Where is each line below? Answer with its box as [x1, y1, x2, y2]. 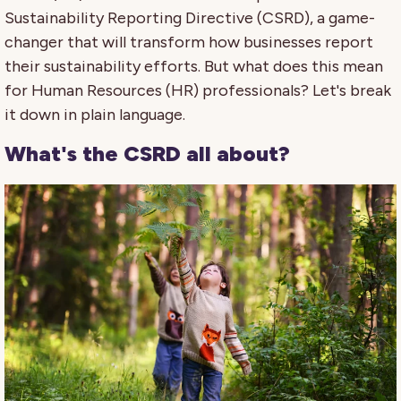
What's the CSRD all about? [4, 140, 290, 166]
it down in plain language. [4, 104, 185, 124]
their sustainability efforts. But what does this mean [4, 55, 383, 76]
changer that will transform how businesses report [4, 31, 373, 52]
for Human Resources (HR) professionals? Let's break [4, 80, 391, 100]
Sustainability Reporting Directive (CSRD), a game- [4, 7, 375, 28]
